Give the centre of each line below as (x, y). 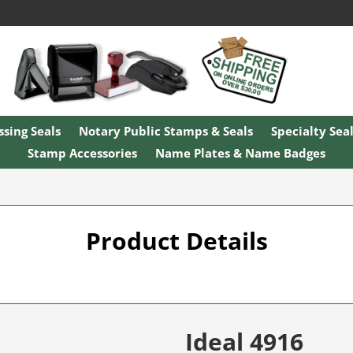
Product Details (176, 240)
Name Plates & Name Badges (240, 153)
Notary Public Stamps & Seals (165, 131)
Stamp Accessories (82, 153)
